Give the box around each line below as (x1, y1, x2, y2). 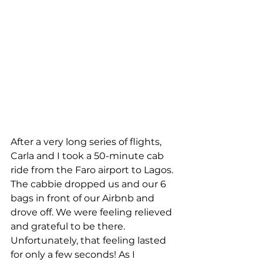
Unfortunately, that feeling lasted (11, 235, 168, 247)
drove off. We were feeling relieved (11, 207, 174, 218)
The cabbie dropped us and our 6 (11, 178, 168, 190)
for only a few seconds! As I (11, 249, 137, 261)
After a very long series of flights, (11, 136, 164, 148)
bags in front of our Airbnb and (11, 193, 157, 204)
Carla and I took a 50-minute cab (11, 150, 166, 162)
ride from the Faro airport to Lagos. (11, 164, 176, 176)
